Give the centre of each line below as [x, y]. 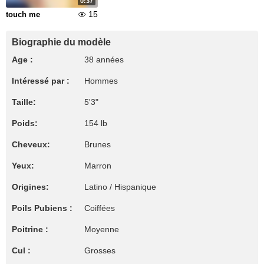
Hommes [101, 81]
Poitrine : [30, 229]
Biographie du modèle [61, 42]
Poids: [25, 123]
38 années [104, 60]
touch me [23, 14]
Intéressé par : [41, 81]
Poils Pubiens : [42, 208]
